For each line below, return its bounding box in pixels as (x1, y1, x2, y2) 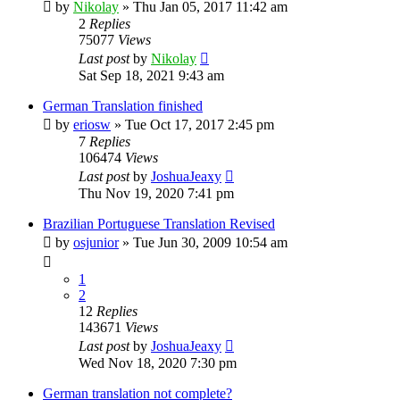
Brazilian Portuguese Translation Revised (43, 215, 275, 231)
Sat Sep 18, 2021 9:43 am (79, 67, 224, 83)
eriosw (73, 116, 111, 132)
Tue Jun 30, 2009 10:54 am (133, 234, 287, 250)
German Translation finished (43, 97, 203, 113)
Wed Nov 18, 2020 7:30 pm (79, 354, 237, 371)
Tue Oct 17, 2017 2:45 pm (125, 116, 274, 132)
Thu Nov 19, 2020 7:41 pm (79, 185, 234, 201)
